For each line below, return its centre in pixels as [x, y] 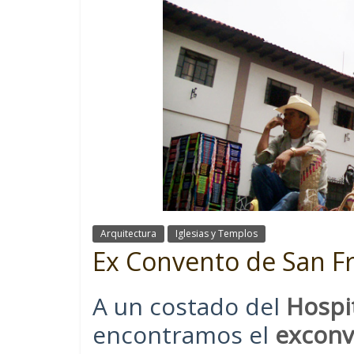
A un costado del [189, 306]
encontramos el [184, 334]
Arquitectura [128, 233]
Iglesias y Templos [217, 233]
